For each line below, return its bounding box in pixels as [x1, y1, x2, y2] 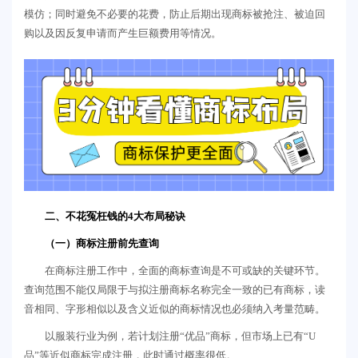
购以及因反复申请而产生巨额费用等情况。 [24, 27, 221, 39]
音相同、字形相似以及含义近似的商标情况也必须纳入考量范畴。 [24, 303, 325, 316]
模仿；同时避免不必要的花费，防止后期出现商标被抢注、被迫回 [24, 8, 325, 20]
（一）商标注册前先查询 [45, 237, 159, 250]
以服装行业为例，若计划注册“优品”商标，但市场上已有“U [45, 330, 316, 343]
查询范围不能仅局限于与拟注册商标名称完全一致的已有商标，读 [24, 284, 325, 296]
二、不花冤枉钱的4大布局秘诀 [45, 210, 185, 223]
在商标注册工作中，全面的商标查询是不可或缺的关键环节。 [45, 265, 325, 277]
